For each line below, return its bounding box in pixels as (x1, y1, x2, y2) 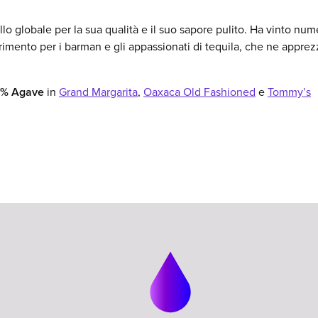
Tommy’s (268, 84, 311, 101)
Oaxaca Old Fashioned (143, 84, 256, 101)
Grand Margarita (59, 84, 138, 101)
